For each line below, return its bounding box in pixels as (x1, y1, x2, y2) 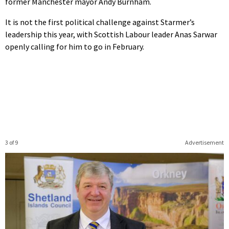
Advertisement (185, 138, 224, 146)
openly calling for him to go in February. (5, 41, 144, 52)
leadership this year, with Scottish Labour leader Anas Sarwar (5, 29, 217, 39)
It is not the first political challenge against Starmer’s (5, 16, 195, 27)
